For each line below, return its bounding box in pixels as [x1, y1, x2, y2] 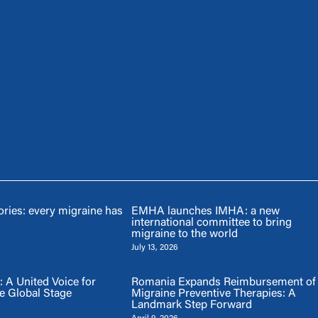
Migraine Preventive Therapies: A [131, 288, 296, 300]
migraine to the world [131, 229, 238, 241]
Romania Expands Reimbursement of [131, 277, 316, 289]
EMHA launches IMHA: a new [131, 206, 280, 218]
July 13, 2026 [131, 243, 178, 253]
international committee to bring [131, 217, 292, 229]
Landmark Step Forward [131, 300, 252, 312]
